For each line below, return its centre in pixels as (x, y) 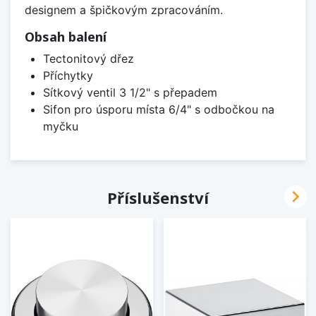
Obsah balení (66, 36)
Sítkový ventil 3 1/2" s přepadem (130, 92)
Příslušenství (158, 197)
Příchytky (68, 75)
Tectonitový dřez (88, 58)
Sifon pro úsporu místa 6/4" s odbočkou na (158, 109)
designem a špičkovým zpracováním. (124, 10)
